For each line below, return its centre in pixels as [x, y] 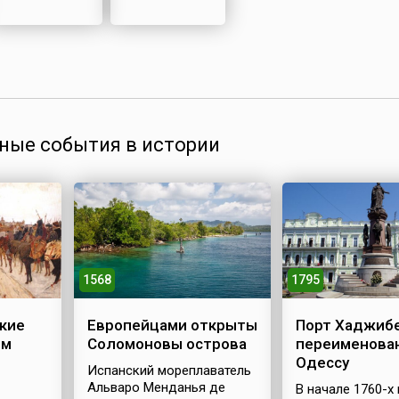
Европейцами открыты [172, 325]
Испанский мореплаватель [169, 370]
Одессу [323, 362]
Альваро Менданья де [156, 387]
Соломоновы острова [167, 344]
